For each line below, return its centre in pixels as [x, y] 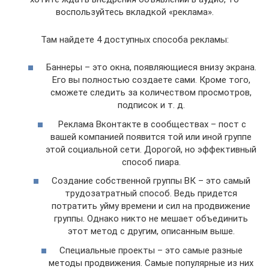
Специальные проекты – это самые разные [151, 250]
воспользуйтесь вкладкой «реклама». [134, 12]
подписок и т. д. [151, 105]
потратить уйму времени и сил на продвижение [151, 206]
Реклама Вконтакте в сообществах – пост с [151, 124]
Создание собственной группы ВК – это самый [151, 181]
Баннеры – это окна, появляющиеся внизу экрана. [151, 68]
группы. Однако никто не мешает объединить [151, 219]
